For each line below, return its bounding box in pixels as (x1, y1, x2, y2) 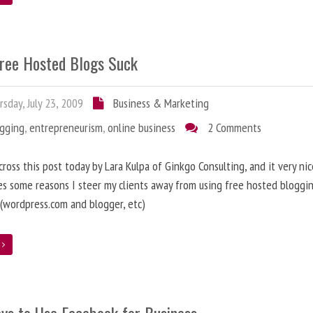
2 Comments (208, 119, 262, 136)
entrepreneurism (29, 119, 103, 136)
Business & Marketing (113, 95, 210, 111)
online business (108, 119, 176, 136)
